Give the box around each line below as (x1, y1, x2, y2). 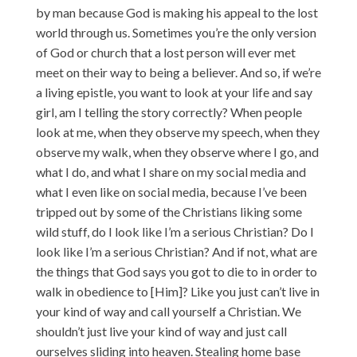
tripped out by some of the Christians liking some (35, 203, 302, 219)
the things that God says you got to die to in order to (35, 263, 317, 279)
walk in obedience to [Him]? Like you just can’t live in (35, 283, 320, 299)
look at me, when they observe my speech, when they (35, 124, 320, 139)
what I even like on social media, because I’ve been (35, 183, 307, 199)
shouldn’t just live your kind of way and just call (35, 323, 287, 339)
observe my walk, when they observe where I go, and (35, 143, 319, 159)
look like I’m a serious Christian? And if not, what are (35, 243, 317, 259)
